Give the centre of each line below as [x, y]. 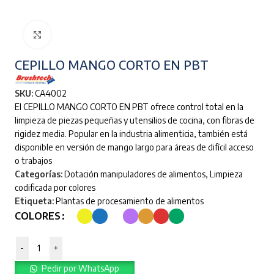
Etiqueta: [34, 201]
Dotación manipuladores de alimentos [135, 174]
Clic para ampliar [83, 35]
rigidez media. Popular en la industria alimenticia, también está [131, 134]
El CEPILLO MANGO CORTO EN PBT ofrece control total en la [129, 107]
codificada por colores [55, 188]
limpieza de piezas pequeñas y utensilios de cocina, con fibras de [134, 120]
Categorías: [38, 174]
